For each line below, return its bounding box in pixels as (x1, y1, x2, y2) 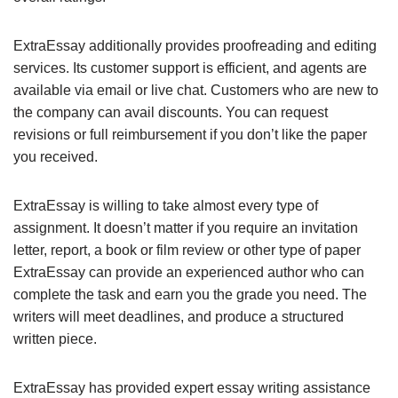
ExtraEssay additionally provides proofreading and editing (13, 37, 377, 53)
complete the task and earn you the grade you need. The (13, 286, 367, 302)
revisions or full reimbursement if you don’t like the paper (13, 126, 367, 142)
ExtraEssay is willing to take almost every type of (13, 197, 318, 213)
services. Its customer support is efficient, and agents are (13, 60, 367, 76)
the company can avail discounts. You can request (13, 104, 328, 120)
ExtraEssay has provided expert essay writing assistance (13, 379, 370, 395)
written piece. (13, 330, 97, 346)
